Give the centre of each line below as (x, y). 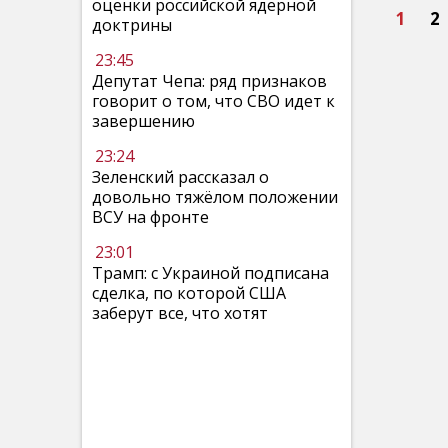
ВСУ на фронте (150, 217)
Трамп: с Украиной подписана (210, 273)
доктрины (132, 25)
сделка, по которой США (189, 293)
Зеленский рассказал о (180, 177)
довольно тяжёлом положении (215, 197)
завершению (143, 121)
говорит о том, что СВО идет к (213, 101)
